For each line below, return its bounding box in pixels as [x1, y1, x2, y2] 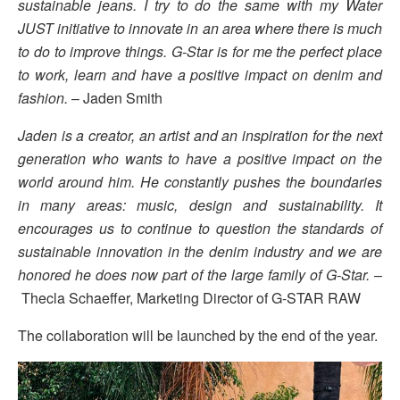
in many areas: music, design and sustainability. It [18, 194, 382, 215]
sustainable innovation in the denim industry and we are [18, 240, 382, 262]
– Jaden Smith [68, 87, 162, 108]
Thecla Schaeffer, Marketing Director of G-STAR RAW [18, 287, 361, 308]
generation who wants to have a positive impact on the [18, 147, 382, 169]
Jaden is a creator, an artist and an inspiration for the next [18, 124, 382, 146]
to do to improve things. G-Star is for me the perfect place [18, 40, 382, 62]
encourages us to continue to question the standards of [18, 217, 382, 238]
